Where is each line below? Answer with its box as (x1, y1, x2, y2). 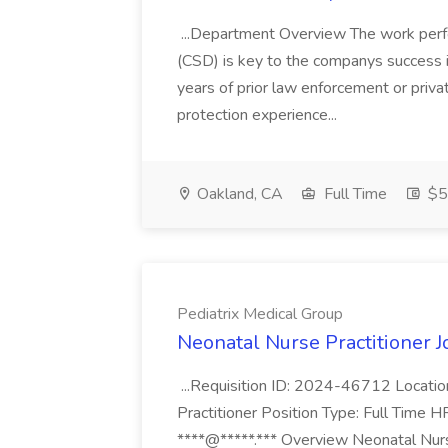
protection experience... (177, 104, 341, 126)
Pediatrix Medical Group (177, 303, 343, 325)
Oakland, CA (193, 183, 283, 205)
